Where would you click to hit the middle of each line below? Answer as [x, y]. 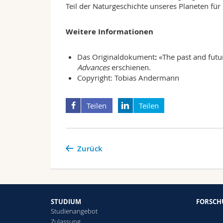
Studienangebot [74, 211]
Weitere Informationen [110, 32]
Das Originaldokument [116, 57]
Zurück [90, 149]
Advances [93, 67]
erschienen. [131, 67]
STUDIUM [66, 202]
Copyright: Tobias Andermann [128, 78]
